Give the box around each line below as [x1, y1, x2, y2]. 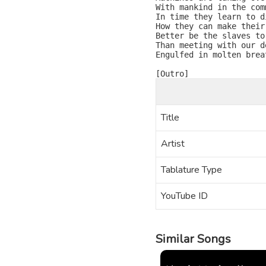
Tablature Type [161, 163, 222, 176]
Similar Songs [156, 231, 231, 247]
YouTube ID [161, 189, 208, 202]
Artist [161, 137, 185, 150]
